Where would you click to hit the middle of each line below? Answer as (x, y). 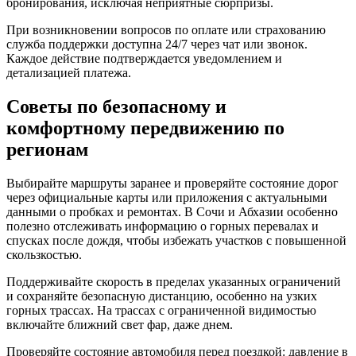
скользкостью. (44, 254)
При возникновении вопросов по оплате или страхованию (166, 29)
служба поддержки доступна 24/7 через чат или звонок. (157, 44)
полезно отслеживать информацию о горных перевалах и (163, 226)
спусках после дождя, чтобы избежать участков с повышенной (176, 240)
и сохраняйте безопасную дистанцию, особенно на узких (162, 296)
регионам (47, 149)
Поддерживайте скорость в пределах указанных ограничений (174, 281)
